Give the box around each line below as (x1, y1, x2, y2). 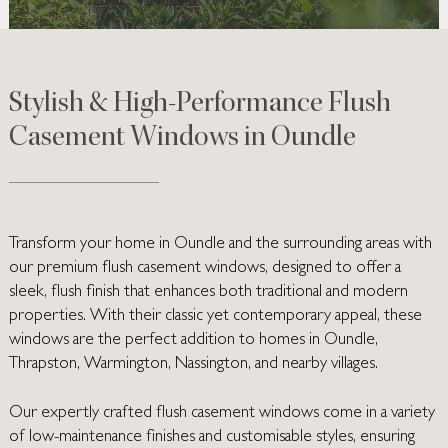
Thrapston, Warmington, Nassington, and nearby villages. (8, 355, 378, 373)
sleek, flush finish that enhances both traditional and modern (8, 283, 408, 301)
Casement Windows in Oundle (8, 124, 356, 155)
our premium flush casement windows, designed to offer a (8, 259, 401, 277)
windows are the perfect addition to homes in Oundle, (8, 331, 378, 349)
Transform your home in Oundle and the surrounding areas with (8, 235, 432, 253)
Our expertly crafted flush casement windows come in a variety (8, 405, 435, 423)
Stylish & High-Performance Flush (8, 90, 391, 121)
